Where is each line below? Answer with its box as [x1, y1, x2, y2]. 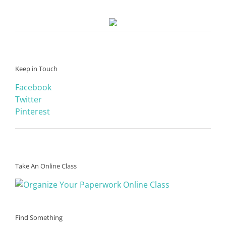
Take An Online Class [15, 161, 77, 171]
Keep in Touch [15, 64, 58, 73]
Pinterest [15, 105, 50, 117]
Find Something [15, 213, 63, 222]
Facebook [15, 81, 51, 93]
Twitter [15, 93, 42, 105]
